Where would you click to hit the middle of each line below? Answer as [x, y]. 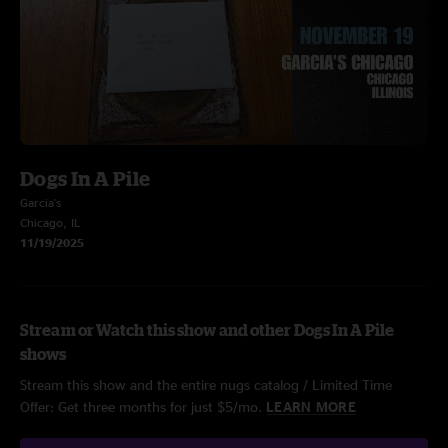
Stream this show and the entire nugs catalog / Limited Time [206, 384]
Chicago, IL [50, 222]
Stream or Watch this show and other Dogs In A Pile [207, 330]
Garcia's [40, 202]
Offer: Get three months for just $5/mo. [143, 406]
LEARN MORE [311, 406]
